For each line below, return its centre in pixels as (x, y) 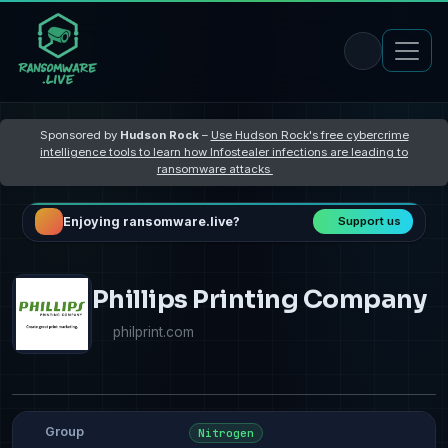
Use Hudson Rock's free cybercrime (309, 134)
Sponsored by (79, 134)
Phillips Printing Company (259, 299)
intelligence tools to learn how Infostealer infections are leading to (224, 151)
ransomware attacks (214, 168)
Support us (370, 221)
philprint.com (153, 331)
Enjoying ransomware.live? (151, 222)
